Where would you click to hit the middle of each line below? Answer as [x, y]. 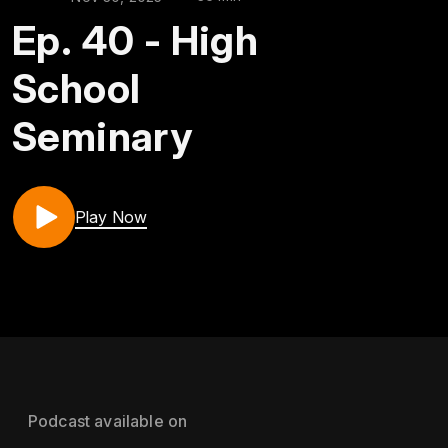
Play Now [111, 216]
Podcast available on [108, 420]
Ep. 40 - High [135, 40]
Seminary [102, 136]
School [76, 88]
